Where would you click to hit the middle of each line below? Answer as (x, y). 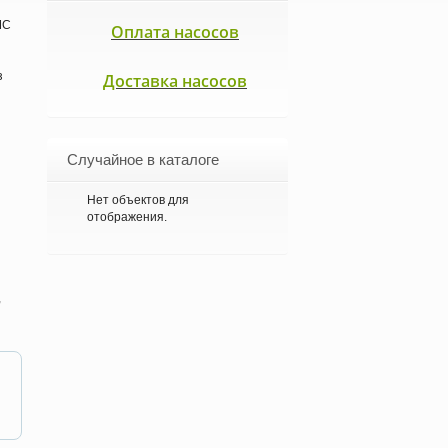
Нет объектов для (138, 200)
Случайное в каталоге (143, 159)
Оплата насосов (175, 32)
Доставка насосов (175, 81)
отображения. (127, 217)
